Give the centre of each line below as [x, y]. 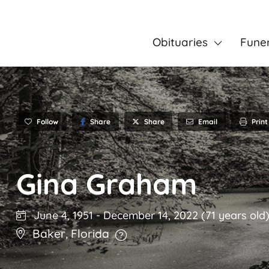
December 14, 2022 [152, 216]
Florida [90, 234]
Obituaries [180, 42]
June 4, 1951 [62, 216]
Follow [47, 121]
